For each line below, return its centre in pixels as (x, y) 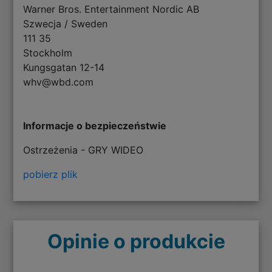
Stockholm (48, 53)
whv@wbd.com (59, 82)
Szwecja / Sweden (66, 23)
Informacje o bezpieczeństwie (95, 125)
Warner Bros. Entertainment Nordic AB (111, 9)
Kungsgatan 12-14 (64, 67)
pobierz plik (51, 174)
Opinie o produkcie (136, 241)
